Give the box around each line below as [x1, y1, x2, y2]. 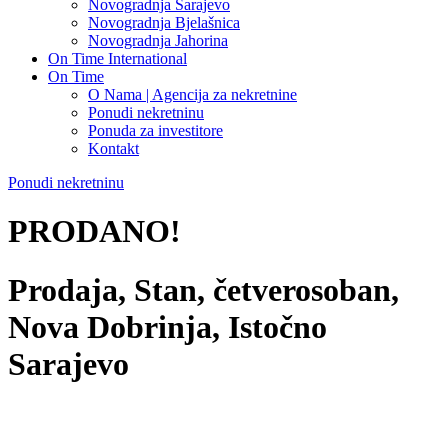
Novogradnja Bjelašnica [88, 14, 240, 31]
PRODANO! [8, 213, 181, 250]
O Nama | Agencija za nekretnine [88, 86, 297, 103]
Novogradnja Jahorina [88, 32, 228, 49]
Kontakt [88, 140, 139, 157]
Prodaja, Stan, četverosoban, [8, 271, 399, 308]
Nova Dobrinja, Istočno [8, 308, 327, 345]
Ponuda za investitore [88, 122, 223, 139]
